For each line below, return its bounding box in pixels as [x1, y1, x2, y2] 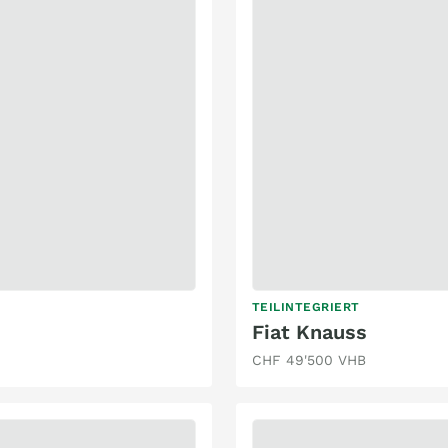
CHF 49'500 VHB [252, 351, 366, 368]
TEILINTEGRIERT [252, 299, 360, 314]
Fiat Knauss [252, 319, 367, 344]
